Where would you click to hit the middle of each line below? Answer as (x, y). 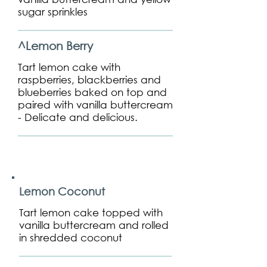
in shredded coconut (71, 237)
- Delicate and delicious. (78, 117)
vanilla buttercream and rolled (94, 225)
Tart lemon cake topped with (91, 212)
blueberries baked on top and (92, 92)
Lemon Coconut (62, 191)
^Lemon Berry (55, 46)
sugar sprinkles (53, 12)
